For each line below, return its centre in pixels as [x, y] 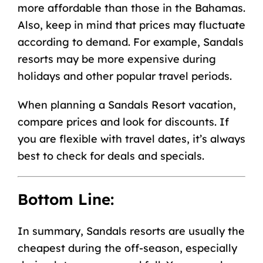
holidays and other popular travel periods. [124, 76]
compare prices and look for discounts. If [123, 122]
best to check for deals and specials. [111, 156]
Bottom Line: [65, 200]
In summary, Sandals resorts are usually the [131, 231]
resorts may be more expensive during [117, 59]
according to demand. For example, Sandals [130, 42]
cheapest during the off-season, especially [127, 248]
